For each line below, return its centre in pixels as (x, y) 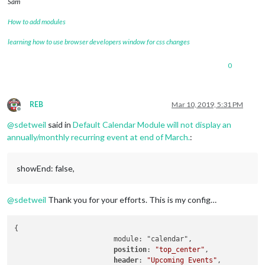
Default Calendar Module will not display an (152, 125)
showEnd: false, (46, 169)
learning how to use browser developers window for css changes (99, 42)
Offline (30, 114)
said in (59, 125)
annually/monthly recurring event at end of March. (98, 137)
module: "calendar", (64, 239)
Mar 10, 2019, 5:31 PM (207, 105)
